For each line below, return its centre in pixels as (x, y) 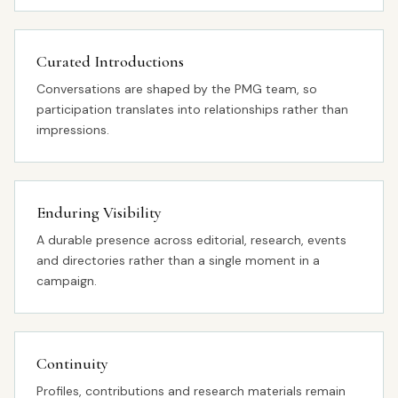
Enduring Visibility (99, 212)
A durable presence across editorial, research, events (191, 240)
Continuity (72, 363)
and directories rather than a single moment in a (178, 260)
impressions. (73, 130)
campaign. (67, 281)
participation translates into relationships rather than (192, 109)
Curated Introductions (110, 61)
